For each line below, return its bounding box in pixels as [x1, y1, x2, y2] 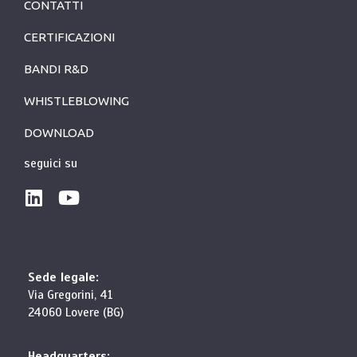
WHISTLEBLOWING [24, 94, 129, 108]
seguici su [24, 155, 77, 171]
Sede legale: [28, 269, 99, 285]
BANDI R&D [24, 62, 88, 76]
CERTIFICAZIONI [24, 30, 115, 45]
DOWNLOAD [24, 126, 94, 140]
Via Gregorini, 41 [28, 287, 113, 303]
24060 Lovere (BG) [28, 304, 124, 320]
